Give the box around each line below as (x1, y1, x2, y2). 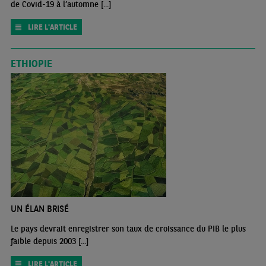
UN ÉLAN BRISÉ (10, 202, 69, 214)
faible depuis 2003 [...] (10, 235, 88, 246)
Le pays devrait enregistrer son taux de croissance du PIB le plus (10, 223, 246, 234)
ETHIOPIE (10, 56, 52, 71)
